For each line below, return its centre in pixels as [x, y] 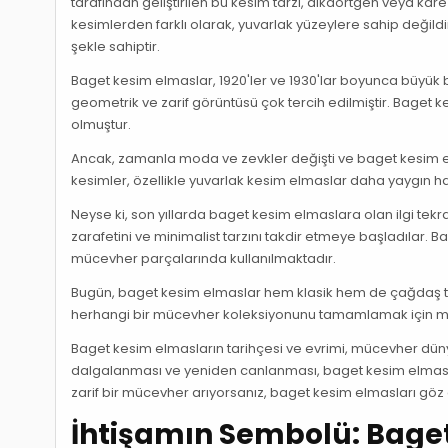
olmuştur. [101, 124]
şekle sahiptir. [116, 46]
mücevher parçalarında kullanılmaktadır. [204, 258]
